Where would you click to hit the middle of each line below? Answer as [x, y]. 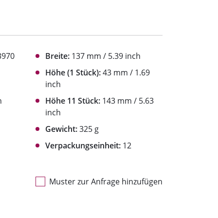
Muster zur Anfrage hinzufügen [106, 182]
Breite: [57, 56]
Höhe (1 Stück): [73, 73]
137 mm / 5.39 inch [105, 56]
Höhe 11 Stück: [73, 101]
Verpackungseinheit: [83, 146]
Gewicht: [61, 129]
